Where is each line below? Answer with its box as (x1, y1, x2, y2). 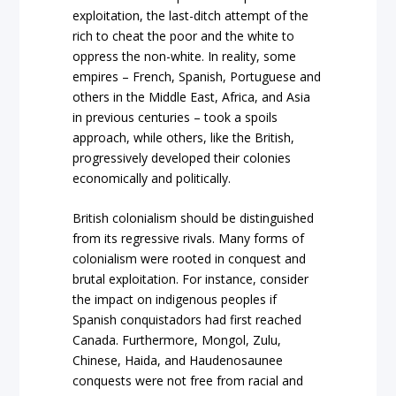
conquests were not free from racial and (72, 372, 304, 390)
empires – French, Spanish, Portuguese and (72, 67, 322, 85)
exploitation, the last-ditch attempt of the (72, 6, 309, 24)
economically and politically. (72, 169, 232, 187)
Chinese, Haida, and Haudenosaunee (72, 352, 284, 369)
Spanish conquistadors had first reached (72, 311, 302, 329)
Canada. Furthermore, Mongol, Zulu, (72, 331, 282, 349)
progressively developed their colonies (72, 148, 292, 166)
